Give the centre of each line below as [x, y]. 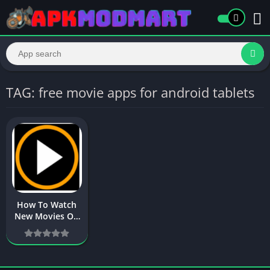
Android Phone [47, 227]
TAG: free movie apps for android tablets [130, 92]
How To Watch [47, 204]
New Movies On [47, 216]
